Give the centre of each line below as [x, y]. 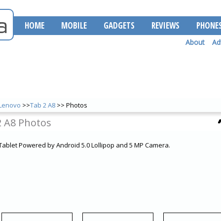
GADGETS [119, 25]
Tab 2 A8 [43, 105]
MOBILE [74, 25]
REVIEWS [166, 25]
